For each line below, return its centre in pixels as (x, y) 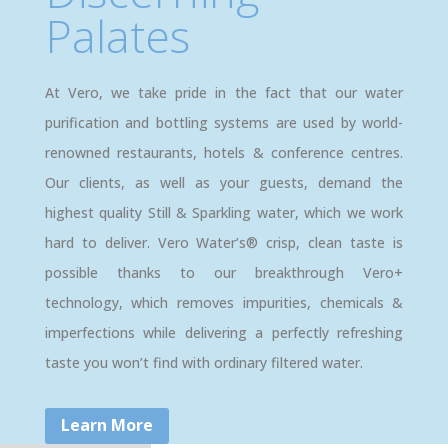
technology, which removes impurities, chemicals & (224, 302)
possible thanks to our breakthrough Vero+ (224, 272)
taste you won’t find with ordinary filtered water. (203, 362)
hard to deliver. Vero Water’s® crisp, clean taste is (224, 242)
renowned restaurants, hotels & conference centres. (224, 152)
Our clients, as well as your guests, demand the (224, 182)
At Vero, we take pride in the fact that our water (224, 92)
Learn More (106, 425)
